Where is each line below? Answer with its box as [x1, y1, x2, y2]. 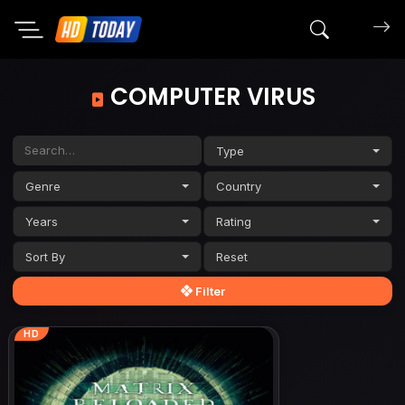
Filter [192, 283, 225, 298]
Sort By [25, 249, 66, 264]
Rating [216, 213, 252, 229]
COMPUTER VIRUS [104, 80, 316, 113]
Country [216, 178, 262, 193]
